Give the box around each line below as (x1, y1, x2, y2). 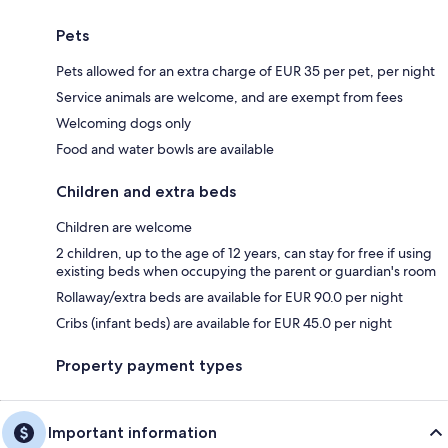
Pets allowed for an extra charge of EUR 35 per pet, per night (56, 61, 435, 80)
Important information (48, 422, 217, 442)
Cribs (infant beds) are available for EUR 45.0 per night (56, 313, 392, 332)
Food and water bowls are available (56, 139, 274, 158)
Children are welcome (56, 217, 192, 236)
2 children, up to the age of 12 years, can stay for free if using (56, 243, 432, 262)
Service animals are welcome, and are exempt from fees (56, 87, 403, 106)
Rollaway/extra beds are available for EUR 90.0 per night (56, 287, 403, 306)
